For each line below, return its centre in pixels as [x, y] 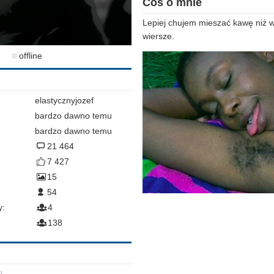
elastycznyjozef [64, 101]
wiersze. [158, 36]
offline [31, 55]
